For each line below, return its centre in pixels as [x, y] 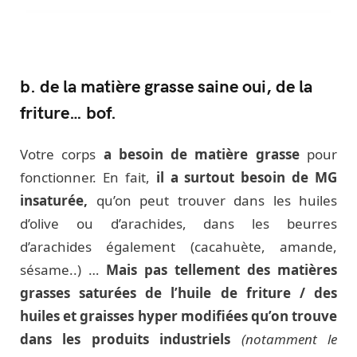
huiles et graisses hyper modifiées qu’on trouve [178, 316]
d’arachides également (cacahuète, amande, [178, 246]
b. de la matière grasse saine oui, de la [166, 85]
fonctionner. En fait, [85, 177]
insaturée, [54, 200]
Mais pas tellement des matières [222, 269]
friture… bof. [71, 111]
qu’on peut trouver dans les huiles [212, 200]
